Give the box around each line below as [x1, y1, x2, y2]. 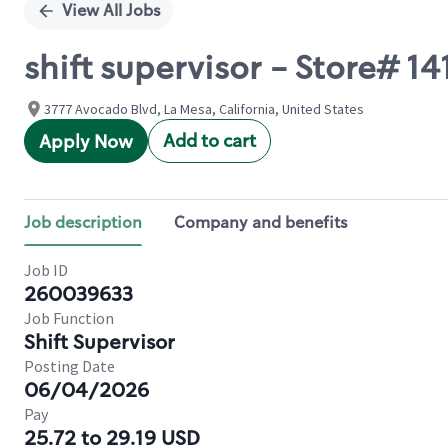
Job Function [24, 308, 114, 328]
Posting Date [24, 356, 115, 376]
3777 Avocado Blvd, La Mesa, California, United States [44, 100, 364, 118]
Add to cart [163, 129, 256, 153]
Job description [24, 212, 142, 233]
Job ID [24, 260, 68, 280]
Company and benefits [174, 212, 348, 233]
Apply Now [39, 130, 133, 154]
